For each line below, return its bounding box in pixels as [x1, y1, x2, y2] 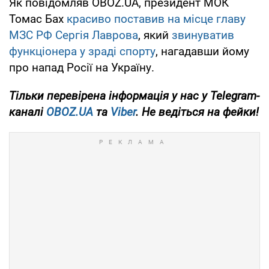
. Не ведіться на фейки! [136, 104, 259, 119]
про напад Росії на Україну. [9, 60, 154, 74]
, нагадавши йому [156, 44, 249, 58]
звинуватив [172, 28, 234, 42]
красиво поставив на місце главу [67, 11, 246, 26]
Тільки [9, 88, 44, 103]
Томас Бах [9, 11, 67, 26]
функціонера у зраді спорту [9, 44, 156, 58]
